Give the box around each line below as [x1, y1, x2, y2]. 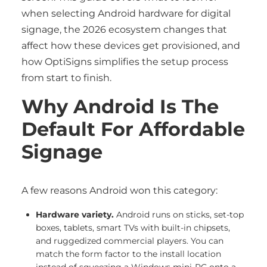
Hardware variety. [36, 209, 114, 220]
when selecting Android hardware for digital [21, 8, 231, 19]
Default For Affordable [21, 117, 245, 141]
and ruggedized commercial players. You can [36, 235, 223, 246]
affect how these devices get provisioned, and [21, 40, 240, 51]
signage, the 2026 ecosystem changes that [21, 24, 227, 35]
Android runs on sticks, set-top [114, 209, 244, 220]
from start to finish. [21, 72, 111, 83]
